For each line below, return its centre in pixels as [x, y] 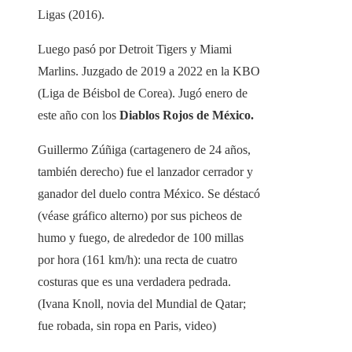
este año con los [77, 115]
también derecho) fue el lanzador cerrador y [145, 172]
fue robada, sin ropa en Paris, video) [127, 326]
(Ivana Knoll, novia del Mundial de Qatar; [142, 304]
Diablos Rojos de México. [185, 115]
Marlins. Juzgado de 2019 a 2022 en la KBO [149, 71]
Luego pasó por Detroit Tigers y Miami [135, 49]
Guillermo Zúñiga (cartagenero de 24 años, [144, 150]
